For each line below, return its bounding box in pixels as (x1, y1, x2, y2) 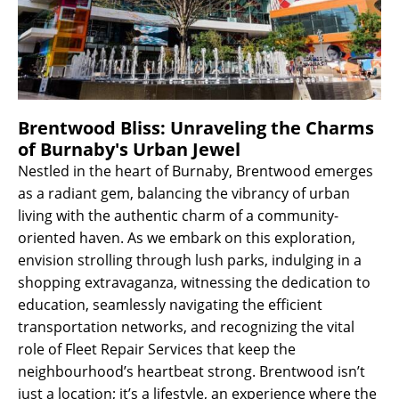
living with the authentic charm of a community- (18, 205, 338, 225)
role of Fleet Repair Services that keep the (18, 338, 296, 359)
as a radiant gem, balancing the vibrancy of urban (18, 183, 350, 203)
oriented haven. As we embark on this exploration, (18, 227, 355, 248)
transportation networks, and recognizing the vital (18, 316, 354, 337)
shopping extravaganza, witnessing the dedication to (18, 272, 370, 292)
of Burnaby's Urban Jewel (18, 136, 240, 161)
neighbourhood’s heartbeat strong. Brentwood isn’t (18, 361, 365, 381)
